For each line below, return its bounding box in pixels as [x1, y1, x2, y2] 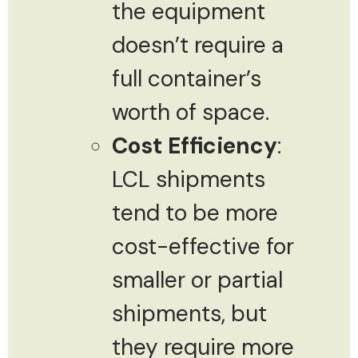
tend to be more [112, 197, 278, 228]
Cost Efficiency [112, 130, 277, 161]
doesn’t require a [112, 30, 284, 60]
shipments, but [112, 298, 267, 328]
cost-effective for [112, 231, 294, 261]
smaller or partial [112, 265, 283, 295]
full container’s [112, 63, 261, 93]
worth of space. [112, 97, 269, 127]
